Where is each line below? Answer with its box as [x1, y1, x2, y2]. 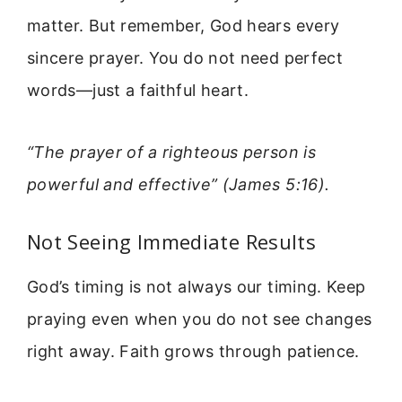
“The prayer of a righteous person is [27, 142, 316, 162]
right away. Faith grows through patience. [27, 342, 360, 362]
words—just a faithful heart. [27, 81, 249, 100]
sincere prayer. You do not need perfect [27, 48, 344, 68]
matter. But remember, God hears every [27, 16, 340, 36]
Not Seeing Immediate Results [27, 228, 317, 256]
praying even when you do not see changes [27, 310, 372, 329]
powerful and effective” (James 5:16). [27, 174, 330, 194]
